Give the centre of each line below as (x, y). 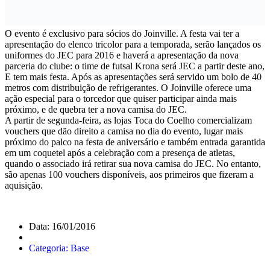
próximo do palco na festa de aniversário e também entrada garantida (135, 142)
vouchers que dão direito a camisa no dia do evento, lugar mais (124, 131)
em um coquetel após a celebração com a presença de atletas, (120, 152)
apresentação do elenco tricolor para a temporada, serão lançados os (133, 44)
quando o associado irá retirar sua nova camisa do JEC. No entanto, (133, 163)
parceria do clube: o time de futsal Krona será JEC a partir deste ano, (135, 66)
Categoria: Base (59, 248)
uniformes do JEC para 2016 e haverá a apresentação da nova (122, 55)
